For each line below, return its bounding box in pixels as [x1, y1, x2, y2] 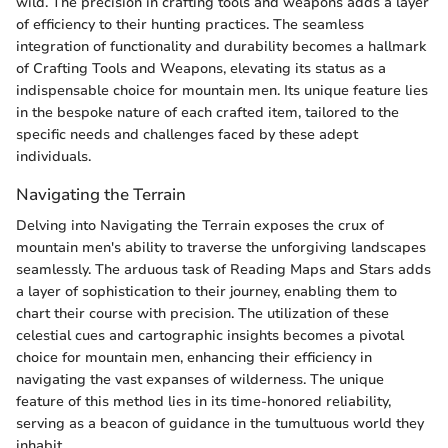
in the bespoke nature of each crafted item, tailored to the [16, 103, 399, 123]
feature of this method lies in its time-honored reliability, [16, 392, 391, 412]
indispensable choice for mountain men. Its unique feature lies [16, 81, 428, 101]
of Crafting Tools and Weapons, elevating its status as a [16, 59, 386, 79]
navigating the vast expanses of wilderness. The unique [16, 370, 384, 390]
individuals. [16, 147, 91, 167]
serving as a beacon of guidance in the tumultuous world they [16, 414, 424, 434]
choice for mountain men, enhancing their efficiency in [16, 348, 372, 368]
